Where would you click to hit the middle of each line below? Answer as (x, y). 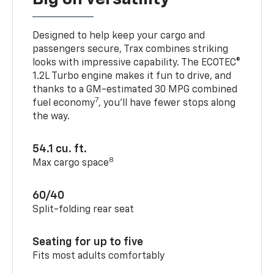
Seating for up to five (88, 243)
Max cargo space (71, 164)
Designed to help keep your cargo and (119, 36)
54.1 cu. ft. (60, 150)
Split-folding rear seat (83, 210)
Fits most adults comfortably (99, 257)
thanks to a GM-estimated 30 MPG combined (135, 90)
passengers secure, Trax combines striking (131, 50)
